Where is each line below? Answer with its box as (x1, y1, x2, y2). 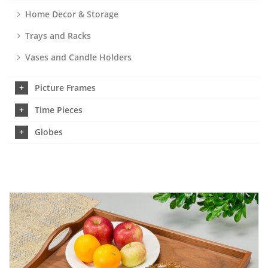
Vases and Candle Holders (25, 51, 132, 63)
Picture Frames (35, 82, 96, 93)
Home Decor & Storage (25, 8, 118, 20)
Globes (35, 126, 63, 138)
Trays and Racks (25, 30, 91, 41)
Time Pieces (35, 104, 83, 115)
